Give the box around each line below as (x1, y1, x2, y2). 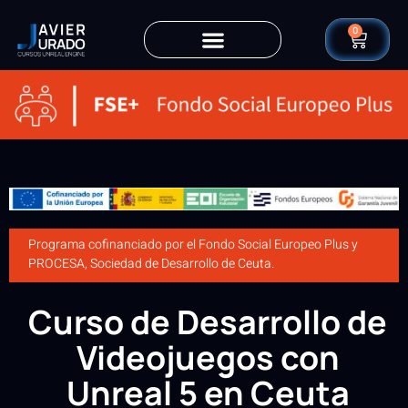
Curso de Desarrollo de (28, 299, 388, 344)
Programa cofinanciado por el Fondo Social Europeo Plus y (28, 235, 358, 255)
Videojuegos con (76, 334, 340, 380)
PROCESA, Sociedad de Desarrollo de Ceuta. (28, 254, 274, 274)
